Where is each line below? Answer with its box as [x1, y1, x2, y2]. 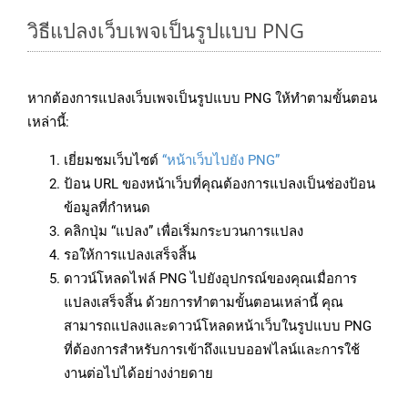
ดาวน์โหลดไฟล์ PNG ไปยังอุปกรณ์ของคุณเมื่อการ [64, 270, 357, 288]
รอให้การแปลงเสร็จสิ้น [64, 247, 196, 264]
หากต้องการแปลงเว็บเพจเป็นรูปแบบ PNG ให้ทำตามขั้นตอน [27, 90, 377, 107]
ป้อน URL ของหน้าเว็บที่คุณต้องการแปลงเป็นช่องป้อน [64, 176, 375, 193]
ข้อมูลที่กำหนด [64, 199, 150, 217]
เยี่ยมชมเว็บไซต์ [64, 152, 162, 169]
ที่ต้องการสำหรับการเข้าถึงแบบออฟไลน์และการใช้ [64, 342, 360, 359]
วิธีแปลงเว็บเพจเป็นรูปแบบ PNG [27, 16, 304, 45]
